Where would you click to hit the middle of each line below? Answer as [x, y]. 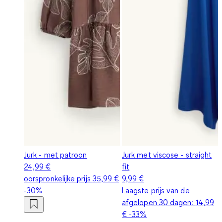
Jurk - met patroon [55, 154]
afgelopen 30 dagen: [159, 202]
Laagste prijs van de [156, 190]
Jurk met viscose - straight [167, 154]
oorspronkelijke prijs [58, 178]
